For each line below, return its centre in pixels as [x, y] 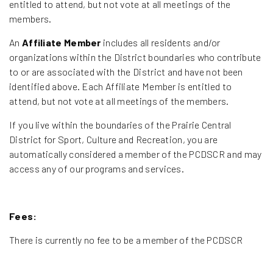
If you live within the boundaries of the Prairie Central [120, 124]
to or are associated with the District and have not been [126, 71]
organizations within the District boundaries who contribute [135, 57]
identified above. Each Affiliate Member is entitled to [121, 86]
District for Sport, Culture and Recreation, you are [114, 139]
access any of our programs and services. [97, 168]
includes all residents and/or [161, 42]
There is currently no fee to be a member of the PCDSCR [126, 239]
